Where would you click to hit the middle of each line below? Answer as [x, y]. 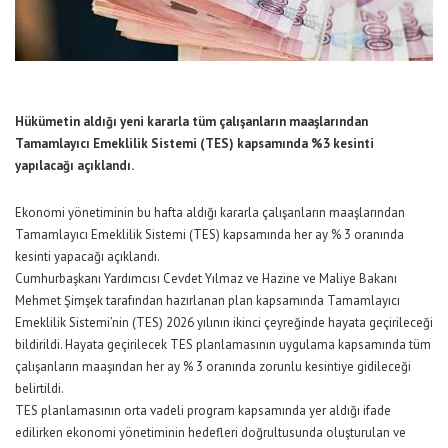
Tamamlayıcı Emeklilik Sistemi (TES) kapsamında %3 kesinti [194, 144]
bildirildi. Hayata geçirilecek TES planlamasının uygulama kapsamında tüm [223, 345]
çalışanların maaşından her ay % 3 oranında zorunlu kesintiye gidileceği [213, 367]
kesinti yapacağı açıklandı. [87, 257]
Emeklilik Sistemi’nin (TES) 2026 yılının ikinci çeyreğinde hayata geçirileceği [224, 323]
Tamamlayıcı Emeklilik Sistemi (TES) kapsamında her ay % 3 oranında [209, 235]
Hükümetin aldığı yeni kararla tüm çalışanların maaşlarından [191, 122]
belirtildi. [39, 389]
